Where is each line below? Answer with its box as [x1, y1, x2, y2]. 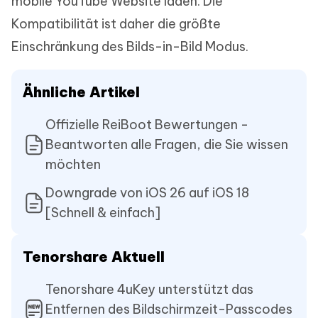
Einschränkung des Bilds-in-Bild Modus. [11, 38, 248, 55]
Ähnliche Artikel [23, 83, 140, 102]
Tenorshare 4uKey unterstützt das [45, 281, 253, 298]
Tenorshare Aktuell [23, 248, 165, 266]
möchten [45, 156, 101, 173]
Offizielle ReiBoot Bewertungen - [45, 116, 248, 133]
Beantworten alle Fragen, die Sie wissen [45, 136, 288, 153]
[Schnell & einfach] [45, 204, 160, 221]
